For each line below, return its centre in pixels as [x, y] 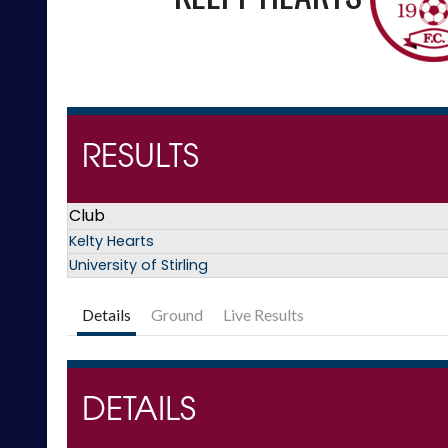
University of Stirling [138, 265]
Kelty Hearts [111, 241]
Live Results [263, 315]
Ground [177, 315]
